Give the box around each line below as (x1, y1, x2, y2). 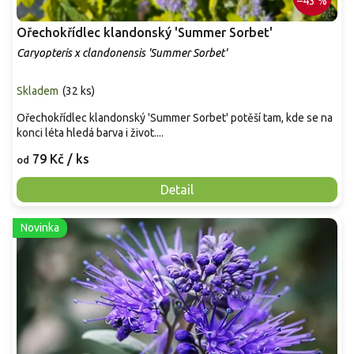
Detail (160, 182, 194, 197)
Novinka (21, 220, 59, 234)
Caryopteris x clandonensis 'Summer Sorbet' (17, 46, 227, 59)
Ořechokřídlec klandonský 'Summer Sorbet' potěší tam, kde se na (17, 111, 333, 124)
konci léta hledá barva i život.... (17, 126, 164, 139)
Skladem (17, 84, 58, 97)
